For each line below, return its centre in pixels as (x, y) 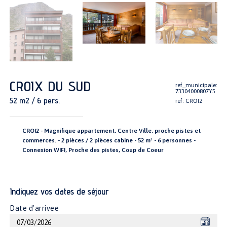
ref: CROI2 (188, 101)
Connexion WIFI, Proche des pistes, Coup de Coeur (93, 150)
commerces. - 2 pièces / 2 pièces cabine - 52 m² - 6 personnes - (109, 140)
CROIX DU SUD (51, 86)
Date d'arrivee (34, 208)
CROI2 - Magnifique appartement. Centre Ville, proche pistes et (112, 130)
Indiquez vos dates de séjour (60, 191)
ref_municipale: (196, 85)
